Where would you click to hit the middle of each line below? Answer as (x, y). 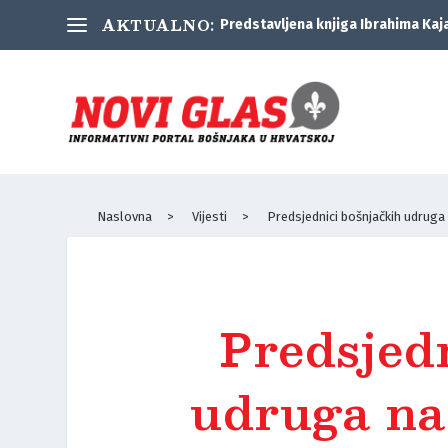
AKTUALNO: (158, 25)
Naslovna (125, 216)
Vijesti (210, 216)
